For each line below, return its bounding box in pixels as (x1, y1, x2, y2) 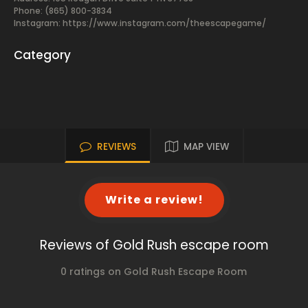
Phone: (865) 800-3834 (14, 5, 112, 16)
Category (14, 47, 71, 63)
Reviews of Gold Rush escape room (39, 236, 269, 254)
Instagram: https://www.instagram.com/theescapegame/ (14, 17, 266, 29)
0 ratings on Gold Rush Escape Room (60, 265, 247, 278)
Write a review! (104, 192, 203, 208)
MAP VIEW (183, 140, 229, 153)
